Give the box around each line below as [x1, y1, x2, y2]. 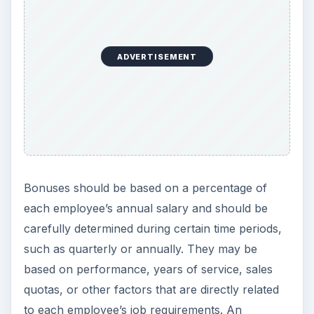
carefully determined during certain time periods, [23, 221, 282, 236]
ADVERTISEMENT [116, 51, 198, 62]
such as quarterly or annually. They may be [23, 242, 257, 257]
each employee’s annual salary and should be [23, 201, 268, 216]
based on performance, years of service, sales [23, 262, 273, 277]
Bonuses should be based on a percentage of [23, 181, 267, 196]
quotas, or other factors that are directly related [23, 282, 279, 297]
